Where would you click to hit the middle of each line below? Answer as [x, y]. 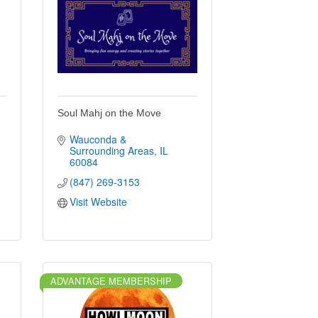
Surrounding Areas [112, 150]
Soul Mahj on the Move [109, 113]
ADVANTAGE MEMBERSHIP [111, 280]
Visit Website [99, 201]
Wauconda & [98, 139]
